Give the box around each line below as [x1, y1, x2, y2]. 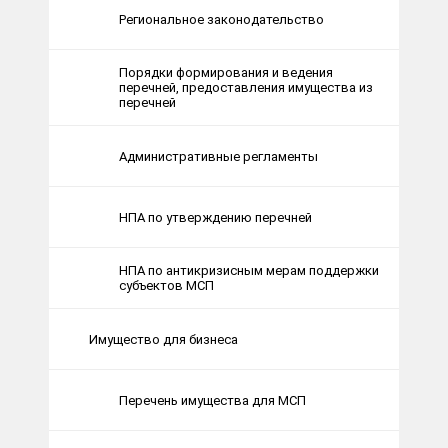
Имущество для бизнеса [89, 331, 238, 347]
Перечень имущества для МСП [119, 392, 306, 408]
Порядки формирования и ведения [119, 65, 333, 81]
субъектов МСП [119, 278, 214, 294]
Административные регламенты [119, 148, 318, 164]
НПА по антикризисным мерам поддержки [119, 263, 379, 279]
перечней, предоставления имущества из [119, 80, 373, 96]
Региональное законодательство [119, 11, 324, 27]
